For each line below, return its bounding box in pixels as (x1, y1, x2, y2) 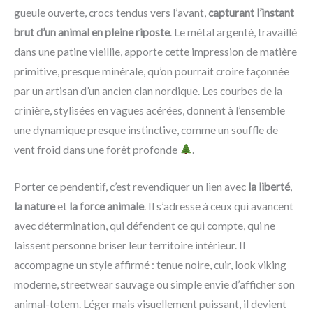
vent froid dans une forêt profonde (14, 143, 180, 156)
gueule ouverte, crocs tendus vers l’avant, (14, 6, 208, 19)
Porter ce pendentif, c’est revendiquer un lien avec (14, 180, 248, 193)
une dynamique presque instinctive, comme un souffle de (14, 123, 278, 136)
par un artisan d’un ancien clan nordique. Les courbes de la (14, 84, 282, 97)
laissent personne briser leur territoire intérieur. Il (14, 238, 245, 252)
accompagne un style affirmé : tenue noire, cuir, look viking (14, 258, 286, 271)
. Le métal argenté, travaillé (170, 25, 297, 38)
